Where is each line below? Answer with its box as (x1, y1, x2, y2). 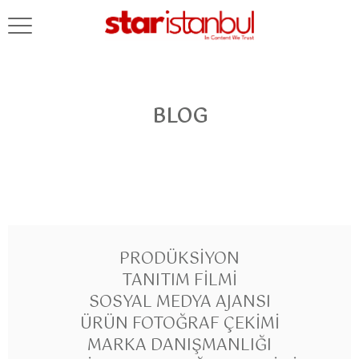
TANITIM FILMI (122, 268, 237, 294)
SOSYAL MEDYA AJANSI (88, 289, 271, 316)
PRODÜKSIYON (119, 246, 240, 272)
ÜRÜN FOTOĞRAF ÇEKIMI (79, 311, 280, 337)
